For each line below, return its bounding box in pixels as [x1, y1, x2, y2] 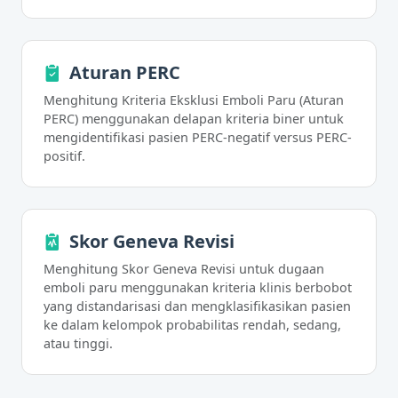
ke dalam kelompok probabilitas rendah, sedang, [44, 316, 341, 333]
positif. [44, 147, 85, 164]
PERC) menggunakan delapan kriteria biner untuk [44, 110, 344, 127]
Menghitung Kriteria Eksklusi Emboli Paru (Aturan [44, 92, 344, 108]
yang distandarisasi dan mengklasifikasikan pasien [44, 298, 351, 314]
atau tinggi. [44, 335, 113, 352]
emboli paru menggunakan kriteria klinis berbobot [44, 279, 352, 296]
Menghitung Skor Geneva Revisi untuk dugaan [44, 260, 324, 277]
